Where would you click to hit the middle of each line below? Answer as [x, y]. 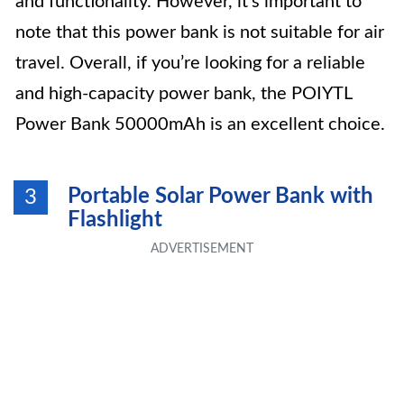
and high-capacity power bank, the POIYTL [184, 94]
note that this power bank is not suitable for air [200, 32]
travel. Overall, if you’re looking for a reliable [190, 63]
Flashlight [115, 220]
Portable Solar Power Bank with [220, 197]
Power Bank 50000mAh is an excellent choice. [200, 124]
